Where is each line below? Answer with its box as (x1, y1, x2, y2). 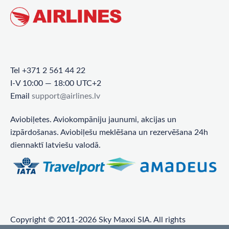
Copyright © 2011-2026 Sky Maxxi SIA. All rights (10, 215, 186, 224)
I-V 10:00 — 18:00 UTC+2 (10, 79, 101, 88)
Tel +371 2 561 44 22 (10, 66, 85, 75)
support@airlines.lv (32, 92, 100, 101)
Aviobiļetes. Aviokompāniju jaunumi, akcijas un (10, 116, 176, 124)
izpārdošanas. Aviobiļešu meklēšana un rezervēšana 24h (10, 128, 208, 137)
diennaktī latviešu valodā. (10, 141, 101, 150)
